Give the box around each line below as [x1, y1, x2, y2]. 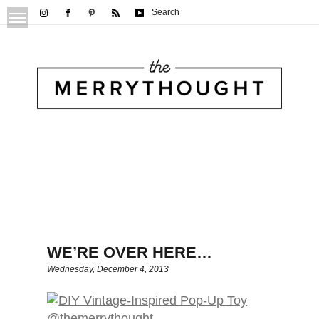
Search [151, 7, 179, 17]
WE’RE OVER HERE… [47, 244, 213, 262]
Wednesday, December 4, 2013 [47, 264, 169, 275]
